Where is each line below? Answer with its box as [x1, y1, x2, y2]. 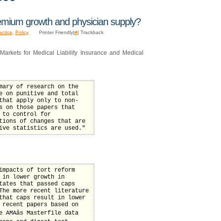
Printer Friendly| [38, 29, 74, 35]
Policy [15, 29, 29, 35]
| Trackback [77, 29, 104, 35]
